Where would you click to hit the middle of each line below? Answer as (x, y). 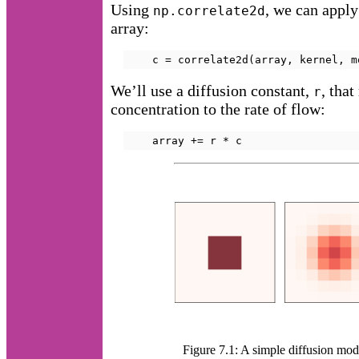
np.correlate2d (209, 10)
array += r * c (184, 140)
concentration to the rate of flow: (218, 109)
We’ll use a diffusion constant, (212, 90)
